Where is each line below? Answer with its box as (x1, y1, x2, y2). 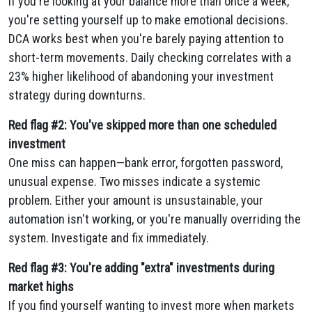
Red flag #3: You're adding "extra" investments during (8, 260, 274, 275)
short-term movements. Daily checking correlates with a (8, 50, 291, 65)
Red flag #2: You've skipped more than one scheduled (8, 118, 276, 132)
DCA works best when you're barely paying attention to (8, 31, 283, 46)
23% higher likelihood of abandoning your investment (8, 69, 274, 84)
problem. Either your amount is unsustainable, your (8, 193, 263, 208)
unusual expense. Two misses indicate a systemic (8, 174, 260, 189)
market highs (8, 279, 74, 294)
